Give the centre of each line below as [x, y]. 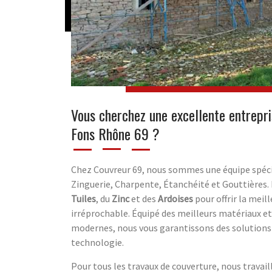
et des [144, 199]
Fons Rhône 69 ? [115, 134]
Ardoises [175, 199]
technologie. [97, 243]
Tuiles [83, 199]
